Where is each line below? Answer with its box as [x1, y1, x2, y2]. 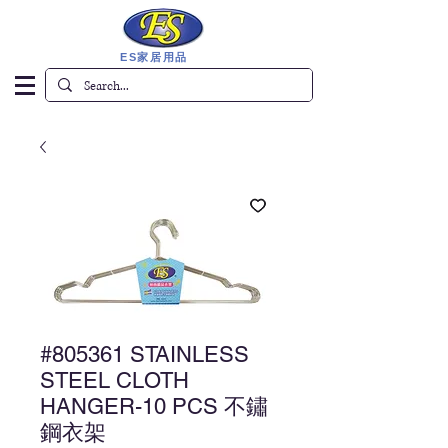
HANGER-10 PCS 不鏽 [40, 394, 268, 419]
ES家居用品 [120, 51, 193, 63]
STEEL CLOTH [40, 368, 189, 393]
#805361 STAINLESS [40, 342, 249, 367]
